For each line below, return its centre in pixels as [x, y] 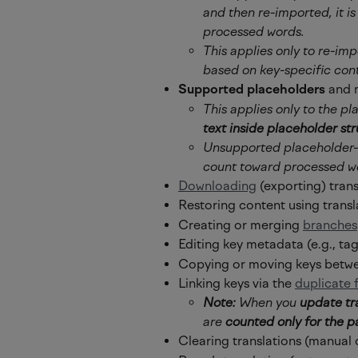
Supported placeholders [252, 89]
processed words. [254, 32]
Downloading [217, 185]
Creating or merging [241, 225]
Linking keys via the [237, 283]
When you [268, 303]
